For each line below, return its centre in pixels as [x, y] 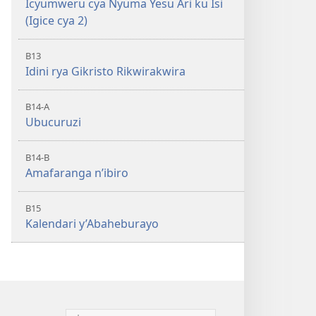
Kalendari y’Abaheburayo [92, 224]
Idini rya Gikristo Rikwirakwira [105, 71]
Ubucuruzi [53, 122]
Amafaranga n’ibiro [77, 173]
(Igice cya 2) [56, 20]
